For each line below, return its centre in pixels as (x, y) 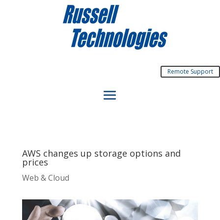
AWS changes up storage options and (101, 153)
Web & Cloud (45, 178)
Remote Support (190, 71)
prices (35, 162)
